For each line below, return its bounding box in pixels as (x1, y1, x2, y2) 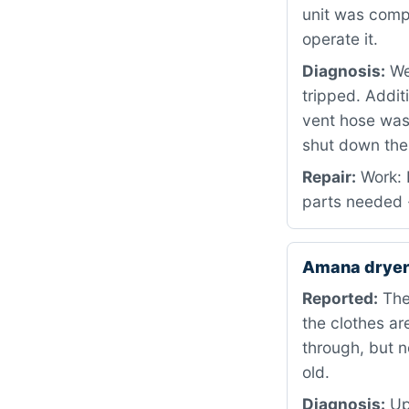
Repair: (302, 167, 356, 186)
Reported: (302, 288, 378, 308)
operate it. (302, 29, 378, 48)
